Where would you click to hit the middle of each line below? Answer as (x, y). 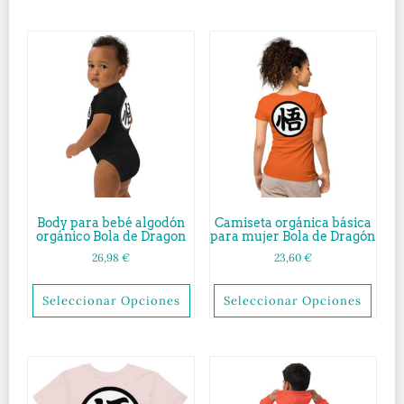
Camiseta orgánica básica (293, 223)
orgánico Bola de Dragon (111, 237)
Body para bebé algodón (111, 223)
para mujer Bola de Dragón (293, 237)
